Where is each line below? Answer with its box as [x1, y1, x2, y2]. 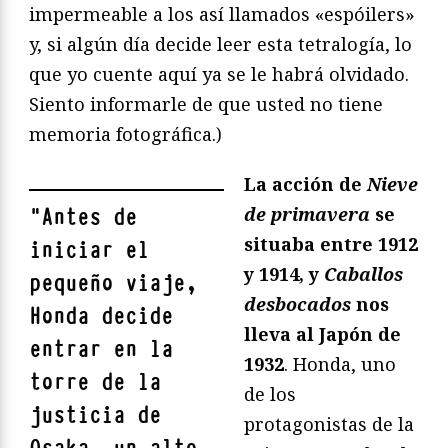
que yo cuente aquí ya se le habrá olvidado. [29, 61, 409, 86]
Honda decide [29, 301, 173, 331]
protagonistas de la [244, 411, 414, 436]
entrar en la [29, 334, 173, 364]
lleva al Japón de [244, 321, 401, 346]
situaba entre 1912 [244, 231, 418, 256]
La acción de [244, 171, 367, 196]
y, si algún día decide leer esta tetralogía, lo [29, 31, 412, 56]
